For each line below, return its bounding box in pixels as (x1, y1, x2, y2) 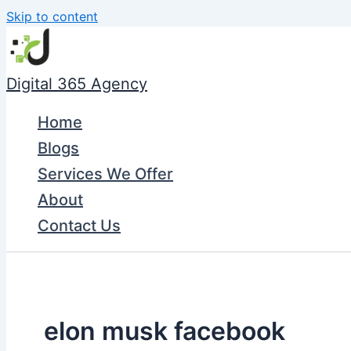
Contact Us (38, 216, 121, 235)
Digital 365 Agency (6, 74, 147, 93)
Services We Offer (38, 165, 173, 183)
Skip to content (6, 9, 98, 24)
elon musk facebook (44, 315, 285, 346)
